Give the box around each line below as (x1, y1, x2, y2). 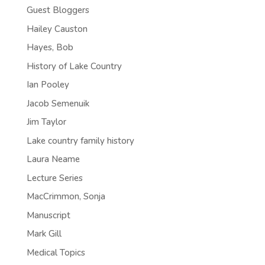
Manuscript (26, 209, 70, 221)
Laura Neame (26, 153, 80, 165)
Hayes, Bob (26, 41, 73, 53)
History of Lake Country (26, 60, 122, 72)
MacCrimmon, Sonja (26, 190, 105, 202)
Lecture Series (26, 172, 83, 184)
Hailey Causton (26, 22, 88, 35)
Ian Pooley (26, 79, 69, 91)
